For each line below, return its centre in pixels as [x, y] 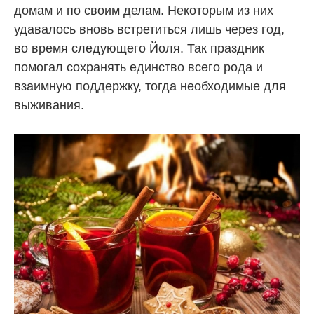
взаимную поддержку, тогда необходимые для [150, 86]
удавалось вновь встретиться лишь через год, [149, 29]
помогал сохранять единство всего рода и [138, 67]
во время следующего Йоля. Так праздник [139, 48]
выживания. [49, 105]
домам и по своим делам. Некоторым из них [144, 10]
